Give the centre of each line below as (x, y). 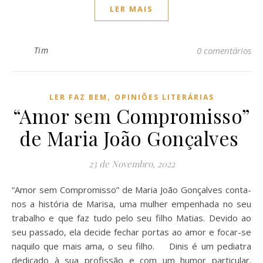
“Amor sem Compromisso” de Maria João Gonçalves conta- (16, 190)
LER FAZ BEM (78, 97)
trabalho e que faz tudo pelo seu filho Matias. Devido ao (131, 218)
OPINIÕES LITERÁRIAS (164, 97)
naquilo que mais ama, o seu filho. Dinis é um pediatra (131, 246)
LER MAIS (131, 9)
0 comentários (224, 50)
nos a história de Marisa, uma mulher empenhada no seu (131, 204)
